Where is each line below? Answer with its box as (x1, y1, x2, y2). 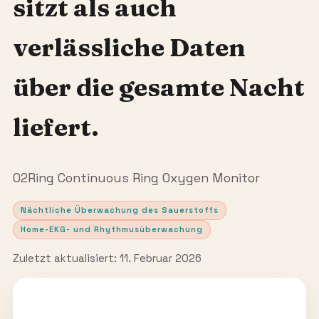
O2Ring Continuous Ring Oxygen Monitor (12, 170, 260, 187)
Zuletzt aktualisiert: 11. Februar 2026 (12, 251, 202, 266)
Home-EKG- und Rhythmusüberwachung (20, 224, 203, 234)
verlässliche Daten (12, 32, 246, 63)
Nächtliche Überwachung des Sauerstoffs (20, 205, 219, 215)
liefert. (12, 112, 99, 143)
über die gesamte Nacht (12, 72, 305, 103)
